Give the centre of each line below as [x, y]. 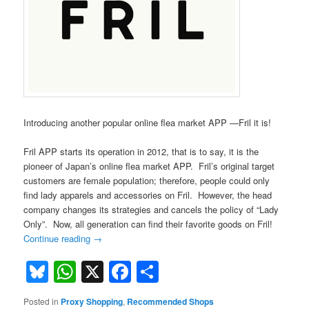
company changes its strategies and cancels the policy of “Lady [151, 210]
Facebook [180, 272]
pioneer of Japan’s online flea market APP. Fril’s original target [149, 166]
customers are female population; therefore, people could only [147, 181]
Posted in [41, 301]
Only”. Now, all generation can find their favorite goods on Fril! [148, 224]
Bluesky [87, 272]
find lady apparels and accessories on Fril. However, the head [148, 195]
